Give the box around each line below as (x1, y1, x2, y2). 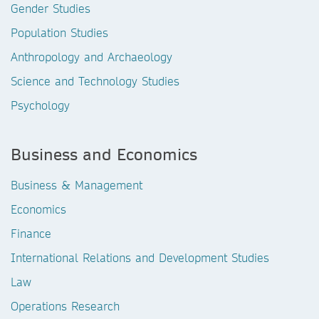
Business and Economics (11, 144, 197, 164)
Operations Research (11, 298, 120, 313)
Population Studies (11, 25, 108, 40)
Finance (11, 226, 51, 241)
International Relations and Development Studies (11, 250, 269, 265)
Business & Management (11, 177, 142, 192)
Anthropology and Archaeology (11, 49, 172, 64)
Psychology (11, 98, 70, 113)
